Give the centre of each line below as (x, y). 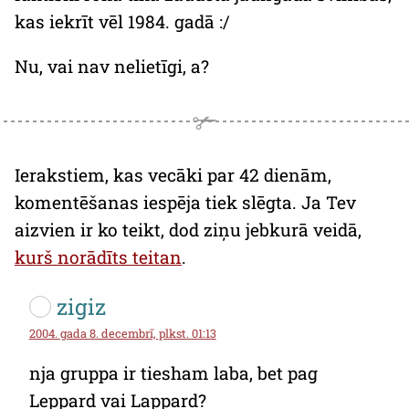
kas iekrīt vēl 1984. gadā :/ (122, 21)
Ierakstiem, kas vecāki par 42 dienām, (173, 175)
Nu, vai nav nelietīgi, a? (112, 66)
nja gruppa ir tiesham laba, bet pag (173, 372)
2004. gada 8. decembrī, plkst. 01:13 (122, 333)
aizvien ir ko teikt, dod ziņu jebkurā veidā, (188, 230)
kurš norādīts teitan (98, 257)
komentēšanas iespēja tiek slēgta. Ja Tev (185, 203)
